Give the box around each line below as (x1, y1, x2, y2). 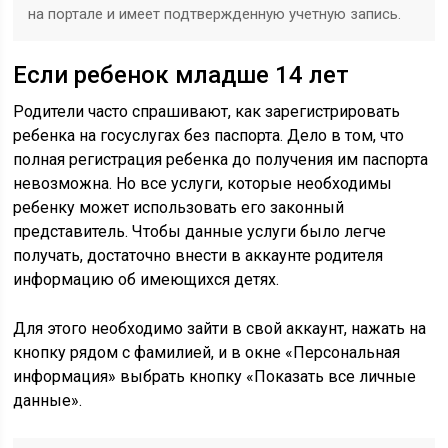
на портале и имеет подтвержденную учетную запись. (28, 5, 402, 23)
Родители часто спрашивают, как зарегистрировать (13, 102, 401, 121)
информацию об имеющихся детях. (13, 270, 280, 289)
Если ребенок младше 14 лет (13, 61, 350, 89)
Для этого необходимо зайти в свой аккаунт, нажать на (13, 319, 427, 338)
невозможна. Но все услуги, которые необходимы (13, 174, 393, 193)
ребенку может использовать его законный (13, 198, 345, 217)
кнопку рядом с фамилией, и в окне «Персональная (13, 343, 401, 362)
